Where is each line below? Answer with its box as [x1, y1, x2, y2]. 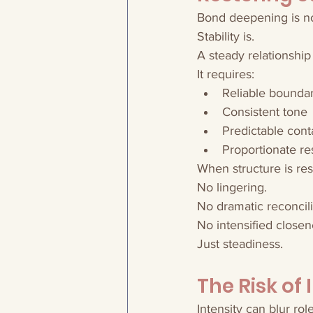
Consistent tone [222, 105, 307, 119]
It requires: [197, 67, 254, 81]
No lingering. [197, 180, 267, 194]
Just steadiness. [197, 237, 283, 251]
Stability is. [197, 29, 254, 43]
